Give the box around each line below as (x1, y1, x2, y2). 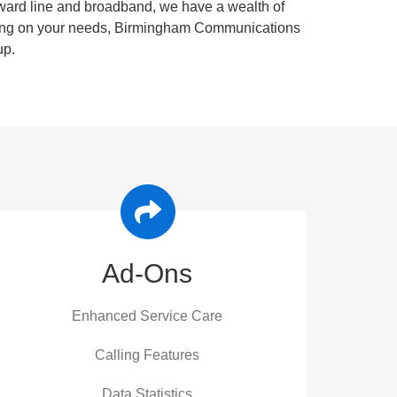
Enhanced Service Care (72, 308, 222, 323)
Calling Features (95, 347, 199, 362)
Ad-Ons (102, 259, 192, 288)
